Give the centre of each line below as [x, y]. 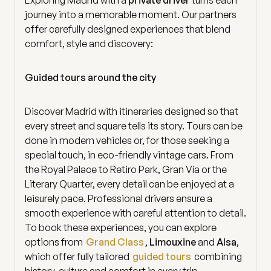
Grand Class [115, 242]
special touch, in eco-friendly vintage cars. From [129, 155]
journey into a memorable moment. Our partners [131, 14]
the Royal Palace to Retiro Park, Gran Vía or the [126, 169]
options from [55, 242]
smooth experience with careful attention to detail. [135, 213]
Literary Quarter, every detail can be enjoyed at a [129, 184]
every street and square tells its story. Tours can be [134, 126]
